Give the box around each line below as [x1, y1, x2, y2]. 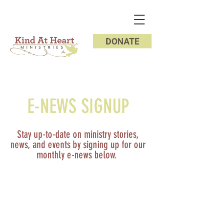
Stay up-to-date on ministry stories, [17, 128, 139, 140]
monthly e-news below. [36, 149, 119, 161]
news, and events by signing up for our [10, 138, 146, 151]
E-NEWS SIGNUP [27, 95, 129, 118]
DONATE [105, 36, 139, 46]
